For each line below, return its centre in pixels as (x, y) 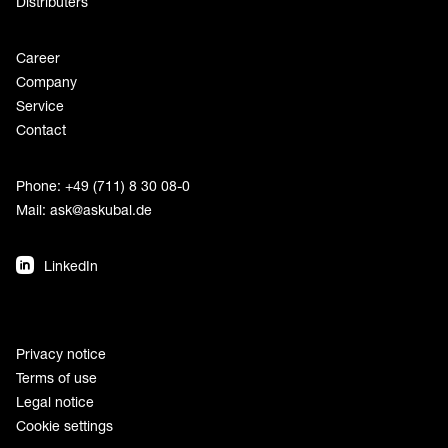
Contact (41, 129)
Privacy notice (61, 353)
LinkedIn (71, 265)
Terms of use (56, 377)
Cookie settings (64, 425)
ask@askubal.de (101, 209)
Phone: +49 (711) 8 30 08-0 (103, 185)
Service (40, 105)
